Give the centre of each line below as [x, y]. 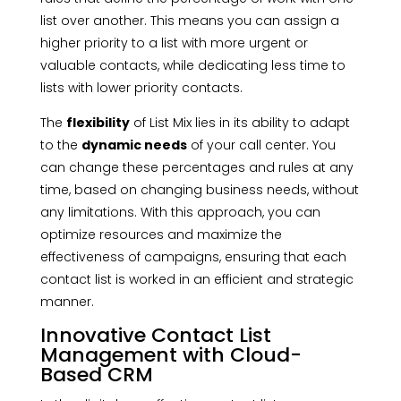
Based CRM [96, 375]
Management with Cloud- [171, 355]
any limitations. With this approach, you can [180, 213]
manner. [67, 302]
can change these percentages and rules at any [196, 168]
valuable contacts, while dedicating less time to [192, 66]
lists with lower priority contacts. [141, 88]
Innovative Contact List [155, 336]
